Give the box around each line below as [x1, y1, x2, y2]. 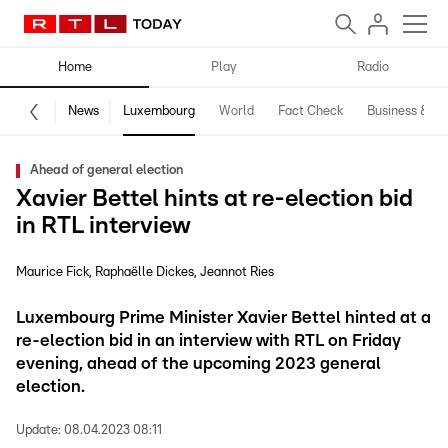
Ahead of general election [30, 164, 183, 177]
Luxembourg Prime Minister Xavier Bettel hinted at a [16, 309, 431, 326]
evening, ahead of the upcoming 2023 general [16, 355, 381, 372]
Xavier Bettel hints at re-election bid [16, 187, 413, 211]
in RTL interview [16, 214, 191, 238]
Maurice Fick [16, 266, 89, 279]
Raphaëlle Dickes [95, 266, 194, 279]
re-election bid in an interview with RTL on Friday [16, 332, 401, 349]
